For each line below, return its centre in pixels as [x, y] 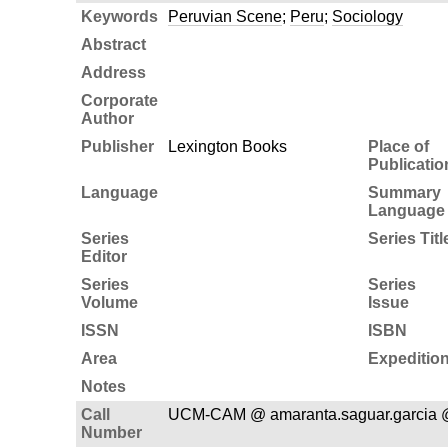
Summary [404, 192]
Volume [109, 302]
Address [113, 72]
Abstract [113, 44]
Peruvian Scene [224, 16]
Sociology [367, 16]
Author [107, 118]
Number [111, 432]
